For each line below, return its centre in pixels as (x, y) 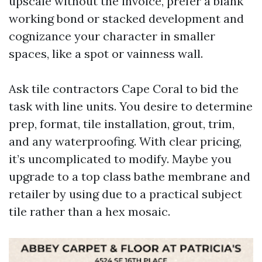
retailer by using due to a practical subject (125, 194)
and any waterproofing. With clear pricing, (125, 141)
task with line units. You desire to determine (131, 106)
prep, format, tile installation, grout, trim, (122, 124)
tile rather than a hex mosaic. (89, 211)
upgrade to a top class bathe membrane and (130, 176)
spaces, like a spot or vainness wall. (106, 54)
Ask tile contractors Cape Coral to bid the (124, 89)
